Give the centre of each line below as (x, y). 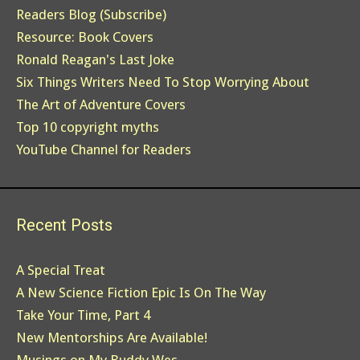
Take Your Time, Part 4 (83, 315)
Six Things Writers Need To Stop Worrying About (163, 82)
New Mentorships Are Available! (112, 338)
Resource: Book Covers (85, 37)
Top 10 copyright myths (88, 127)
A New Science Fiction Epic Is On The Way (141, 293)
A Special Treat (61, 270)
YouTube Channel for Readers (104, 150)
